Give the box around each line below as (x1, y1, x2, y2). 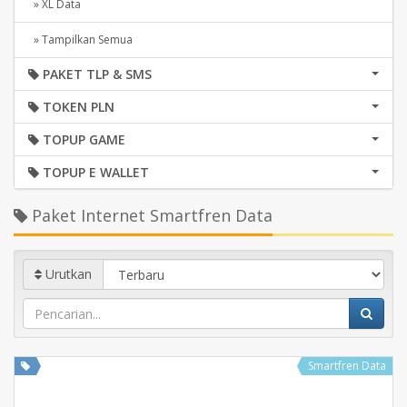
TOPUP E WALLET (39, 164, 149, 181)
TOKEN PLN (39, 98, 114, 115)
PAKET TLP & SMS (39, 65, 152, 83)
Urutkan (42, 265, 92, 283)
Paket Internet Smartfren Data (27, 204, 273, 226)
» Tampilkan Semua (28, 32, 133, 47)
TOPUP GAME (39, 131, 125, 148)
